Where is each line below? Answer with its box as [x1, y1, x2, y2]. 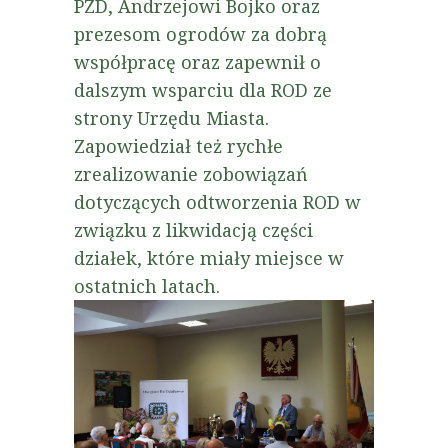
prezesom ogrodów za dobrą [74, 22, 327, 47]
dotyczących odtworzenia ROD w [74, 190, 361, 215]
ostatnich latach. [74, 274, 225, 299]
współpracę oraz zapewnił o [74, 50, 321, 75]
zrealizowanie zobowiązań [74, 162, 308, 187]
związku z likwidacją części [74, 218, 313, 243]
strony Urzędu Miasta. [74, 106, 269, 131]
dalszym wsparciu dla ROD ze [74, 78, 332, 103]
